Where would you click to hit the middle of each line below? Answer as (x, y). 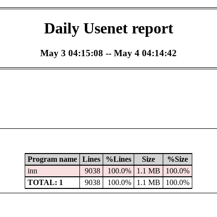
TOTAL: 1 (45, 183)
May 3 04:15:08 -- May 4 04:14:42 (108, 53)
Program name (52, 159)
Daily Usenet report (108, 28)
